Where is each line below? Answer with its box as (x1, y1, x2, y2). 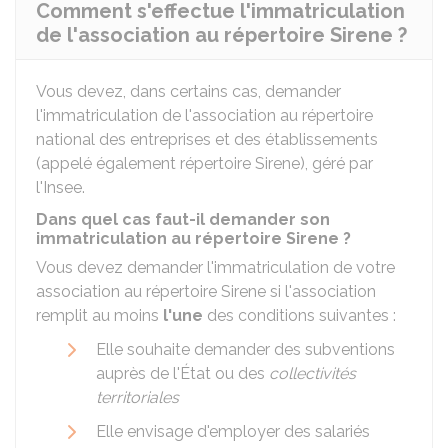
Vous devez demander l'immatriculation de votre (36, 258, 395, 277)
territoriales (96, 388, 179, 407)
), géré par (300, 154, 373, 173)
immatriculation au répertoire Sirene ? (36, 229, 351, 248)
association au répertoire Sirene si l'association (36, 282, 376, 301)
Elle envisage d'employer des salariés (96, 422, 370, 441)
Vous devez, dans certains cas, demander (36, 82, 341, 101)
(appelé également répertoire (36, 154, 255, 173)
